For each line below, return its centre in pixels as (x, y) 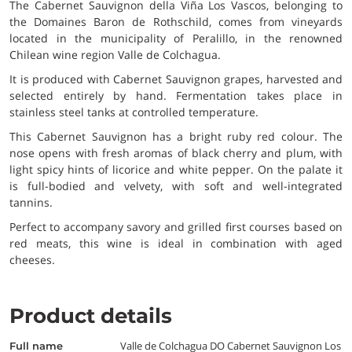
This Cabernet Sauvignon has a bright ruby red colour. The (176, 136)
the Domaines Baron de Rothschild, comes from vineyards (176, 21)
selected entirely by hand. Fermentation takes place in (176, 95)
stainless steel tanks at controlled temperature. (134, 112)
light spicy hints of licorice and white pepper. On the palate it (176, 169)
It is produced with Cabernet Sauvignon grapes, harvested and (176, 79)
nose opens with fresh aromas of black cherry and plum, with (176, 152)
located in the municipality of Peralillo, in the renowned (176, 38)
